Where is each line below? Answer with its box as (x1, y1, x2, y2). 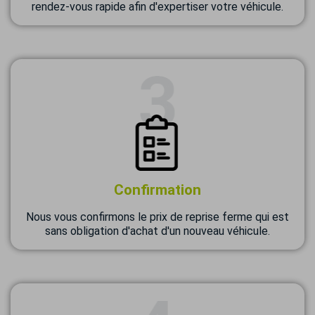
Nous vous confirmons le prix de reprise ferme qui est (26, 210, 289, 224)
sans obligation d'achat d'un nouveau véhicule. (45, 224, 270, 238)
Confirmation (114, 181, 201, 198)
